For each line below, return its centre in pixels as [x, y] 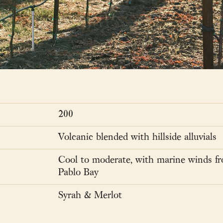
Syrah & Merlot [90, 195]
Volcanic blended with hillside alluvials [137, 137]
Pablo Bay [78, 172]
